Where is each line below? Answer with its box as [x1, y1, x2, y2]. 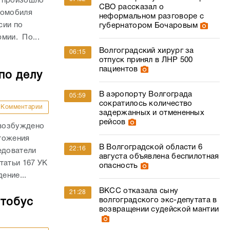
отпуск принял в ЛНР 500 [99, 56, 193, 64]
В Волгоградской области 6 [99, 144, 203, 151]
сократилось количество [99, 100, 193, 107]
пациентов [99, 66, 138, 73]
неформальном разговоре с [99, 13, 204, 20]
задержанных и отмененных [99, 109, 205, 117]
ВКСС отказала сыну [99, 187, 179, 195]
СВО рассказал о [99, 4, 164, 11]
